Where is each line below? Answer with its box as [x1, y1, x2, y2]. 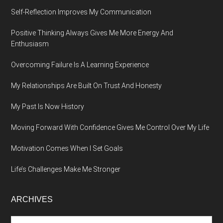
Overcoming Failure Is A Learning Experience [11, 61, 149, 69]
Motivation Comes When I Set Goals [11, 144, 123, 153]
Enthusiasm [11, 40, 49, 48]
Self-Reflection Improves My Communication [11, 8, 152, 16]
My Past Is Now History [11, 103, 85, 111]
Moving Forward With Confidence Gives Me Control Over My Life [11, 123, 210, 132]
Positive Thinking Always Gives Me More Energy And [11, 29, 174, 37]
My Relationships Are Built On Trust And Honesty [11, 82, 162, 90]
